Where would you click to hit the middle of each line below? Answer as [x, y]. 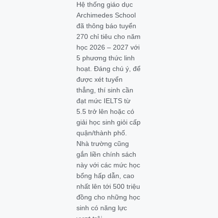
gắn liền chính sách [107, 154]
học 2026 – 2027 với [108, 47]
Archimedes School [106, 15]
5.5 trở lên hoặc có [106, 111]
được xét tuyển [100, 79]
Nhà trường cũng [103, 144]
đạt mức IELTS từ [104, 101]
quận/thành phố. [102, 133]
